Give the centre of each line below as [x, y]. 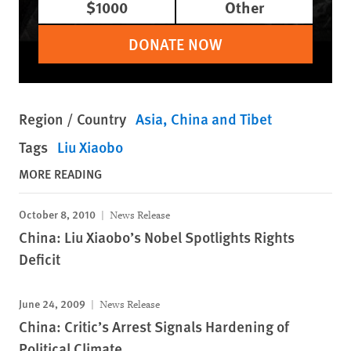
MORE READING [60, 174]
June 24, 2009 [52, 303]
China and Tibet [221, 119]
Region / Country [72, 119]
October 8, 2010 [57, 214]
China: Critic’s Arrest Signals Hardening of [154, 326]
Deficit [40, 259]
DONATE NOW [175, 44]
